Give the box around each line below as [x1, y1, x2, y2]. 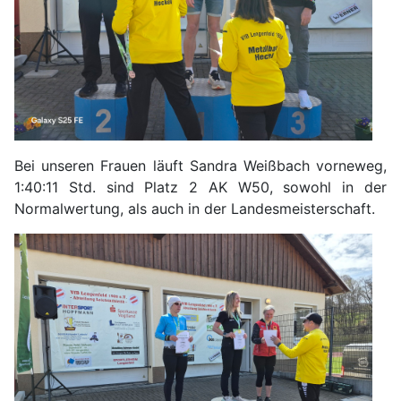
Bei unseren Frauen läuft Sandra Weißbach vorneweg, [14, 156, 387, 175]
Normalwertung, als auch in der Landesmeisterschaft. [14, 199, 375, 218]
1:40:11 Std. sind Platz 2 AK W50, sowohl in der [14, 177, 387, 196]
